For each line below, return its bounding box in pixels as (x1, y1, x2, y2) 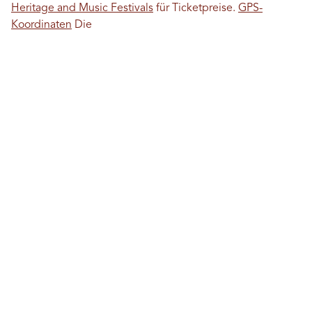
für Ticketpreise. (153, 2, 238, 14)
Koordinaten (11, 19, 72, 31)
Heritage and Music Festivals (11, 2, 153, 14)
